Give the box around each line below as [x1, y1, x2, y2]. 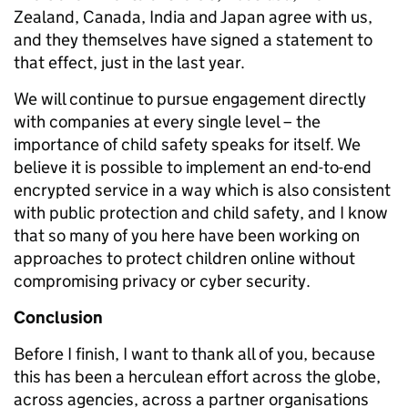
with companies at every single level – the [14, 111, 321, 132]
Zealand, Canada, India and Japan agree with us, [14, 6, 372, 27]
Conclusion [14, 307, 103, 328]
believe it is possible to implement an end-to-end [14, 157, 372, 178]
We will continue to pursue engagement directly [14, 88, 366, 109]
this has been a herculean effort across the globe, [14, 366, 381, 387]
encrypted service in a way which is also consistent [14, 179, 391, 200]
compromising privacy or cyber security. [14, 270, 311, 291]
